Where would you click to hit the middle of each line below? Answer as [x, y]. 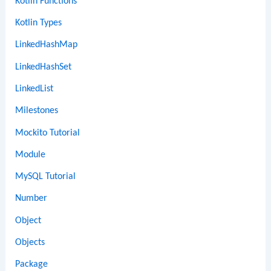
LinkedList [34, 89]
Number [31, 199]
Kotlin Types [39, 23]
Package [32, 265]
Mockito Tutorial [48, 133]
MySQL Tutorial [46, 177]
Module [31, 155]
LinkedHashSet [44, 67]
